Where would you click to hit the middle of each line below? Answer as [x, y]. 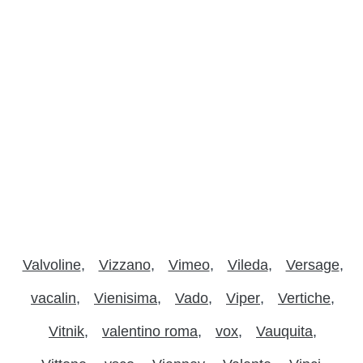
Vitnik [66, 331]
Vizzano [124, 265]
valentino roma [150, 331]
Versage [312, 265]
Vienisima [126, 298]
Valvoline [51, 265]
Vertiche [304, 298]
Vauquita [284, 331]
